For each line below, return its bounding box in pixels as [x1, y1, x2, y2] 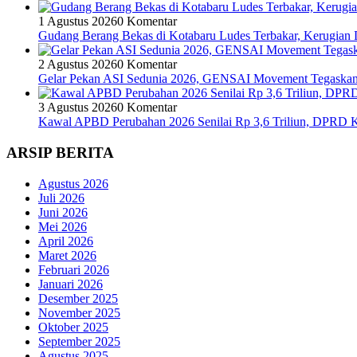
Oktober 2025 [38, 320, 108, 334]
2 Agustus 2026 [38, 57, 117, 72]
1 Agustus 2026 [38, 14, 117, 29]
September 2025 [38, 334, 120, 348]
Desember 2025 [38, 291, 118, 305]
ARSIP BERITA [6, 144, 114, 162]
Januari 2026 [38, 277, 103, 291]
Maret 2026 [38, 248, 96, 262]
